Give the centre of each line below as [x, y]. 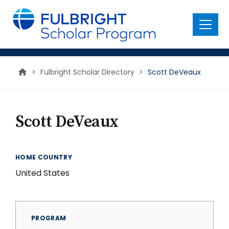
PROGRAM [49, 218]
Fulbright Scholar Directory [87, 72]
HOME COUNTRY [44, 157]
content [24, 20]
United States [42, 173]
